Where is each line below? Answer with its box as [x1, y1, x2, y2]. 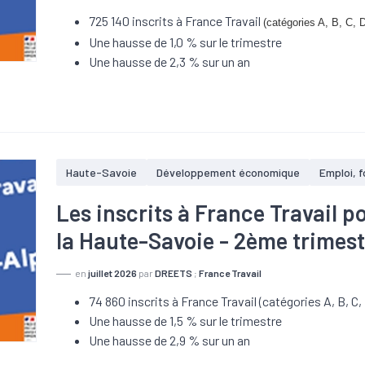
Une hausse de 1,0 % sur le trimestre [89, 34, 283, 50]
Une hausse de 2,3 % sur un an [89, 54, 251, 69]
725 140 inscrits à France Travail [89, 13, 264, 29]
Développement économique [156, 165, 301, 179]
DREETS [155, 267, 193, 279]
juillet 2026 [88, 267, 138, 279]
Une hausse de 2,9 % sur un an [89, 332, 251, 348]
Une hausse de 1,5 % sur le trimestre [89, 313, 283, 328]
